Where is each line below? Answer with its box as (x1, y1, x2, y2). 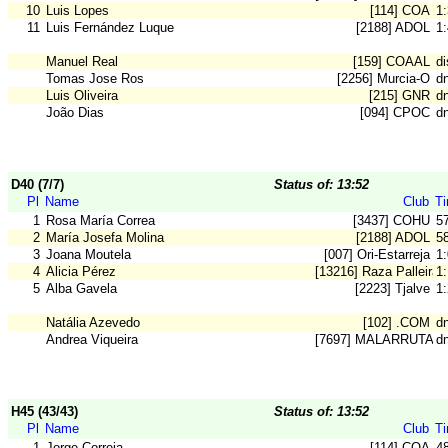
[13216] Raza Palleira (315, 264, 439, 280)
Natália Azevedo (46, 315, 140, 331)
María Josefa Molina (46, 230, 164, 246)
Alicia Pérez (46, 264, 116, 280)
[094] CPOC (360, 105, 430, 121)
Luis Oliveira (46, 88, 118, 104)
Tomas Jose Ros (46, 71, 144, 87)
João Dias (46, 105, 104, 121)
